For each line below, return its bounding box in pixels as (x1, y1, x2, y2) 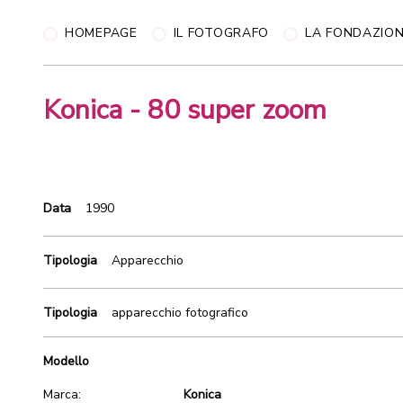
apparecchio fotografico (112, 304, 248, 321)
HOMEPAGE (65, 24, 138, 41)
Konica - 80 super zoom (43, 92, 327, 129)
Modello (43, 353, 89, 370)
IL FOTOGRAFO (173, 24, 270, 41)
